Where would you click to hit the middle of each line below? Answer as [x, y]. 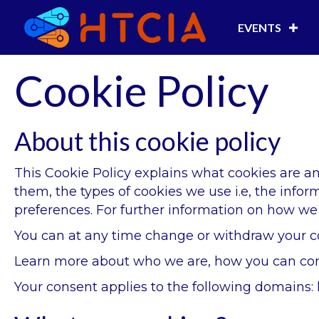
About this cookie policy [147, 141]
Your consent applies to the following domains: [166, 287]
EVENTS [260, 28]
